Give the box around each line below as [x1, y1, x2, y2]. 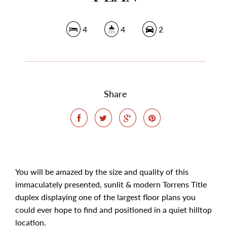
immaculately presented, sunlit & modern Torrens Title [15, 179, 207, 189]
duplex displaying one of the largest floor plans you [15, 192, 196, 202]
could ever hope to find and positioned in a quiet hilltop [15, 205, 212, 214]
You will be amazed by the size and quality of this [15, 167, 188, 176]
